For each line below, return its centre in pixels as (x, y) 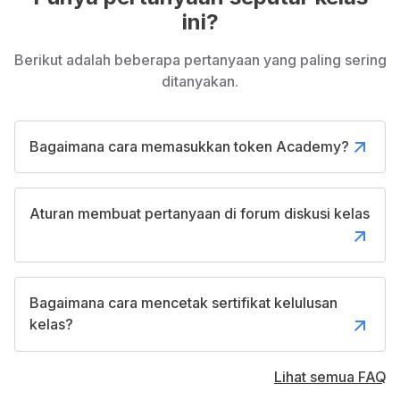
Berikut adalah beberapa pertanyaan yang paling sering (200, 59)
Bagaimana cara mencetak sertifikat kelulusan (183, 302)
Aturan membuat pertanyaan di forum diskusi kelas (200, 214)
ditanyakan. (200, 81)
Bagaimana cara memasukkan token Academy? (189, 146)
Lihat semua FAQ (330, 376)
